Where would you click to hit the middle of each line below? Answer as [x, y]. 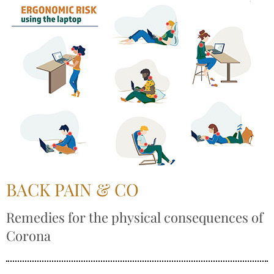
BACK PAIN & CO [72, 189]
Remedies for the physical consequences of [135, 217]
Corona [28, 235]
